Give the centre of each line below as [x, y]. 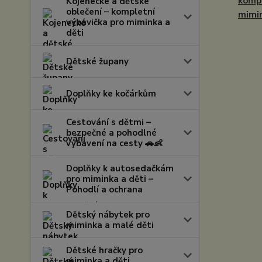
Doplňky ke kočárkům [111, 94]
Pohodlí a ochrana [104, 189]
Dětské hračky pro [104, 250]
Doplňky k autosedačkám [120, 168]
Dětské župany [97, 61]
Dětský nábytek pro [108, 215]
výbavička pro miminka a [118, 22]
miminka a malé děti [110, 225]
